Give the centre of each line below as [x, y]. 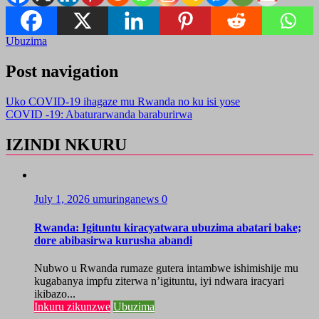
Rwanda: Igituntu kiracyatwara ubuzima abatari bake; [168, 227]
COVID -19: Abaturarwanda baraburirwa [99, 114]
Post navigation [62, 71]
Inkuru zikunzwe [72, 306]
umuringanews [127, 199]
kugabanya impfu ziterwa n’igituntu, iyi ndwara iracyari [159, 281]
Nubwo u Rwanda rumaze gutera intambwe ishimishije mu [166, 268]
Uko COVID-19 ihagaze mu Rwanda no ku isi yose [123, 101]
